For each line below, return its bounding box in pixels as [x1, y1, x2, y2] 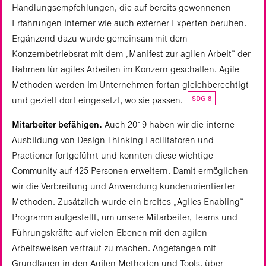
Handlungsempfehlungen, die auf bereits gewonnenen [12, 2, 231, 14]
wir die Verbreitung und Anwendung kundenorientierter [12, 180, 235, 192]
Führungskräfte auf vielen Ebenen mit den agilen [12, 227, 207, 239]
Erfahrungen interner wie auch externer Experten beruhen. [12, 17, 246, 29]
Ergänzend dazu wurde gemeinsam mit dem [12, 33, 187, 45]
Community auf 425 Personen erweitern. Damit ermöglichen [12, 165, 248, 177]
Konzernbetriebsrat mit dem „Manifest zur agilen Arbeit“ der [12, 48, 251, 60]
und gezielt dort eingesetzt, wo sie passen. [12, 94, 185, 106]
